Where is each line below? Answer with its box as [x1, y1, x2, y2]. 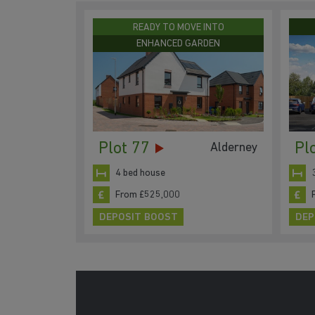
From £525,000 [115, 189, 180, 200]
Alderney [210, 141, 258, 155]
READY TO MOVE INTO [132, 22, 224, 33]
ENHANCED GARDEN [136, 39, 220, 50]
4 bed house [115, 167, 165, 179]
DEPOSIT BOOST [98, 212, 178, 223]
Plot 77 [98, 141, 150, 158]
